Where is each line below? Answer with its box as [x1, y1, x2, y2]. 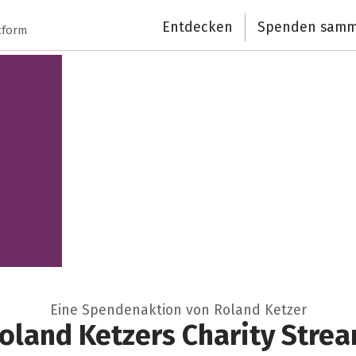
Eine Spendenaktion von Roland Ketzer [49, 301, 307, 319]
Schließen [174, 9, 250, 30]
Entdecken [162, 17, 234, 36]
